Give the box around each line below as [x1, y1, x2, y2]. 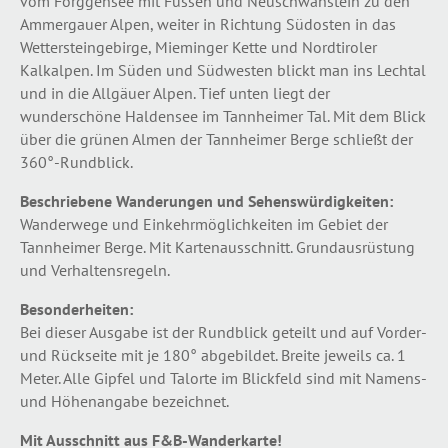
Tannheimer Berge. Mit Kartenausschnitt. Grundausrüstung [20, 236, 415, 257]
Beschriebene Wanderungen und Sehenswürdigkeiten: [20, 190, 393, 211]
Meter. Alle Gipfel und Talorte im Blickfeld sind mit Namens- [20, 367, 426, 388]
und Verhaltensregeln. [20, 259, 170, 280]
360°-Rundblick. [20, 151, 133, 172]
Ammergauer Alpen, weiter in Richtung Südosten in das [20, 13, 396, 34]
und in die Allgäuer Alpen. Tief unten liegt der [20, 82, 330, 103]
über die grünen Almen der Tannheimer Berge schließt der [20, 128, 413, 149]
